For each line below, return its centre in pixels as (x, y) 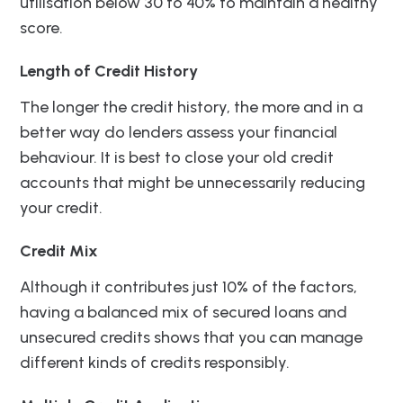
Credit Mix (59, 251)
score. (41, 28)
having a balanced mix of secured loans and (184, 313)
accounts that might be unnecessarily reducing (193, 183)
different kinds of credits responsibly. (155, 363)
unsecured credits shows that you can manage (191, 338)
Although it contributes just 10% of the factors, (188, 287)
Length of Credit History (109, 72)
